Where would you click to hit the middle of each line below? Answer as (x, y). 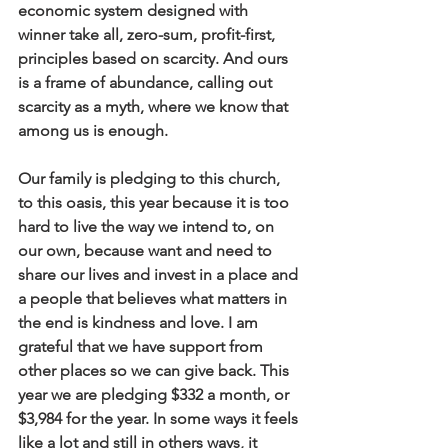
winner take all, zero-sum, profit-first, (148, 34)
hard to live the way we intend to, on (148, 226)
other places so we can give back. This (155, 370)
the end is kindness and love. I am (140, 322)
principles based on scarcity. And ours (155, 58)
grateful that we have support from (142, 346)
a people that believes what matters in (154, 298)
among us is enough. (95, 130)
